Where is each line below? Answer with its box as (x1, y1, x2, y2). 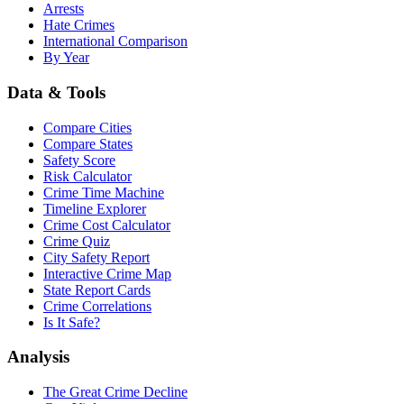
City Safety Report (43, 249, 150, 265)
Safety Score (43, 151, 115, 168)
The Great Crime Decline (43, 384, 188, 400)
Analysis (7, 347, 69, 367)
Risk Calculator (43, 168, 132, 184)
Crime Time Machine (43, 184, 164, 200)
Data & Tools (7, 83, 106, 103)
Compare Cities (43, 119, 132, 135)
